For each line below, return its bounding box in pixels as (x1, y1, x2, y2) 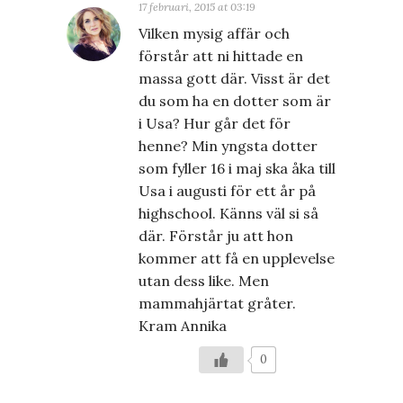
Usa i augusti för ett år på (139, 182, 316, 201)
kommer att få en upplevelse (139, 249, 335, 268)
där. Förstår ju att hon (139, 227, 293, 246)
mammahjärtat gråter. (139, 294, 296, 313)
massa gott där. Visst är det (139, 69, 330, 88)
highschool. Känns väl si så (139, 204, 318, 223)
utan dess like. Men (139, 272, 269, 291)
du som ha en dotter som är (139, 92, 331, 111)
